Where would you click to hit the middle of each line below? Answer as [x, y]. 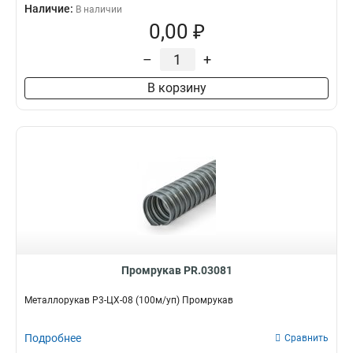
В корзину [176, 88]
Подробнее [53, 338]
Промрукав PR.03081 [176, 270]
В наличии [99, 9]
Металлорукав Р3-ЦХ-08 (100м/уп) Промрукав [129, 300]
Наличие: [50, 9]
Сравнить [307, 338]
